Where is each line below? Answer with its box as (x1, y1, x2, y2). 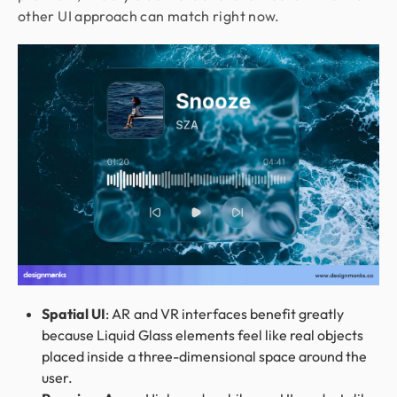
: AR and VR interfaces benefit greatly (105, 304, 345, 323)
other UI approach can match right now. (18, 6, 280, 25)
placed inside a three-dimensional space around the (42, 346, 368, 365)
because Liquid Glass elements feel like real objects (42, 325, 364, 344)
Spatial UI (42, 304, 106, 323)
